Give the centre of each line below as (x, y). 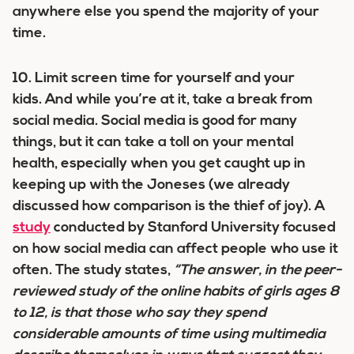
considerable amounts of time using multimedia (169, 335)
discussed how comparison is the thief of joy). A (169, 207)
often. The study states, (93, 271)
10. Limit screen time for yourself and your (154, 79)
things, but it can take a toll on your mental (153, 143)
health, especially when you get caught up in (159, 164)
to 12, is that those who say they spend (139, 313)
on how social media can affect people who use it (175, 249)
